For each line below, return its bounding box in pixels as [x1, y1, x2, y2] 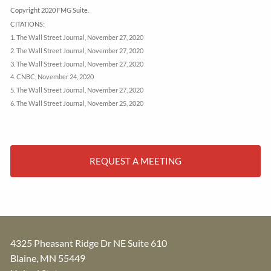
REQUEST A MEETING [90, 155, 181, 167]
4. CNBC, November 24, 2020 [10, 73, 94, 81]
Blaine [10, 252, 37, 264]
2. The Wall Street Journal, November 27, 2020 [10, 47, 144, 55]
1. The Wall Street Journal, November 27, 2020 [10, 33, 144, 42]
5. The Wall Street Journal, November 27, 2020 [10, 86, 144, 94]
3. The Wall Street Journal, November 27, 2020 [10, 59, 144, 68]
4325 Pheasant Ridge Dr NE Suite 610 [10, 237, 168, 249]
